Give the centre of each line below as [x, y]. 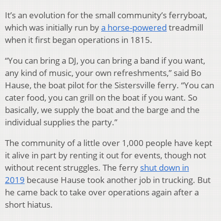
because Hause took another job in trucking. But [118, 180]
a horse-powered [134, 27]
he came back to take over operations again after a [102, 192]
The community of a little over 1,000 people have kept [109, 143]
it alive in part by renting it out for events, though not [106, 155]
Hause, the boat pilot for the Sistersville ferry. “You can [110, 85]
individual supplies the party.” [61, 122]
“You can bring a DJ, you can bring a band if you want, [105, 60]
